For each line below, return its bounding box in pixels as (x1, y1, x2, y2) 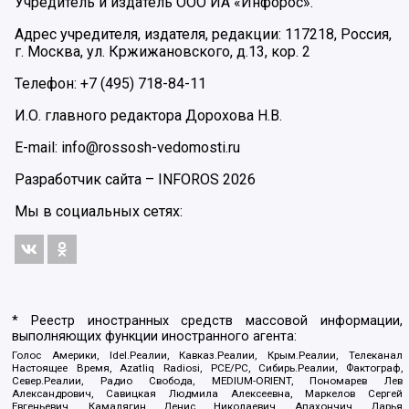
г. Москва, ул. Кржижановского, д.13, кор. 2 (15, 42, 310, 60)
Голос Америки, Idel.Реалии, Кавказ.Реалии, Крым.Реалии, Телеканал (12, 349, 403, 362)
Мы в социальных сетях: (15, 202, 183, 220)
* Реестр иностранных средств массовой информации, (12, 312, 403, 329)
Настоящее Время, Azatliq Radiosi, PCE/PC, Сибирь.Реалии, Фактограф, (12, 362, 403, 375)
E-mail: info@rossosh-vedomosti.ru (15, 138, 240, 156)
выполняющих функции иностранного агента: (12, 328, 298, 344)
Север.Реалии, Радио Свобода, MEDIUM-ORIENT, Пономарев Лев (12, 374, 403, 388)
